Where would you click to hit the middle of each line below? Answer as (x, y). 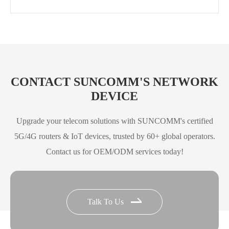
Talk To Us (107, 201)
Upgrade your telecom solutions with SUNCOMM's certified (114, 121)
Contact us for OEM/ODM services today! (114, 151)
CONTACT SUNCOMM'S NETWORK (114, 82)
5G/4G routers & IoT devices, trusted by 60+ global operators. (114, 136)
